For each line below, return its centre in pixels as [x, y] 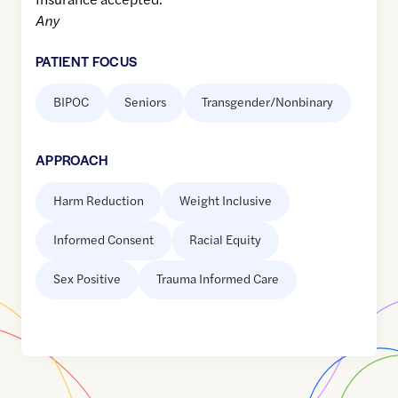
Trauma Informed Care [218, 279]
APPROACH [72, 160]
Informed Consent [103, 239]
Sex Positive [87, 279]
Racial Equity [225, 239]
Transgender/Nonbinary [267, 102]
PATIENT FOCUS [87, 61]
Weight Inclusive [226, 200]
